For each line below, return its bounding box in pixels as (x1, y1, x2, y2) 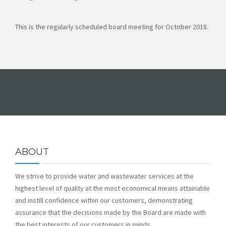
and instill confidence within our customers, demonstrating (15, 196, 193, 205)
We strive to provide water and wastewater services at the (15, 172, 194, 181)
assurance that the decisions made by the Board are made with (15, 208, 206, 217)
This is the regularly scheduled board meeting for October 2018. (15, 22, 208, 31)
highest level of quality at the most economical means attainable (15, 184, 210, 193)
